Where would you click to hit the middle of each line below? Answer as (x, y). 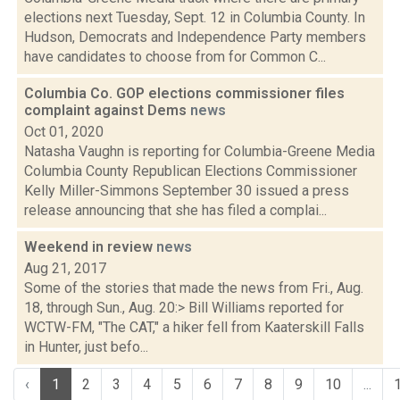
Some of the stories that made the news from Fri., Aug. (194, 288)
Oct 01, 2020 (64, 132)
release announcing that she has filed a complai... (175, 210)
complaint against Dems (107, 110)
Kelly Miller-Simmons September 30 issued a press (187, 191)
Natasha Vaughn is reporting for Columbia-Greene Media (200, 151)
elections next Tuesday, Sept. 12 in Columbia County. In (195, 17)
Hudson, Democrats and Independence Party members (195, 37)
